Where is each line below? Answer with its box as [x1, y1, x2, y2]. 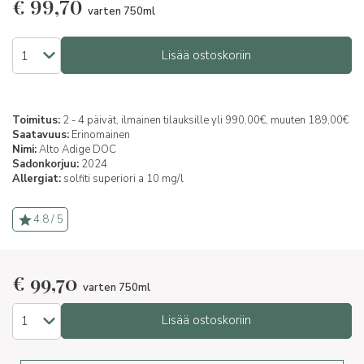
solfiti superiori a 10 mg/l [63, 171, 184, 186]
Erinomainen [69, 128, 130, 142]
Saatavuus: [12, 128, 69, 142]
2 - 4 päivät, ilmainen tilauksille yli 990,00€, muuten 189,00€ [60, 113, 349, 128]
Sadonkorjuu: [12, 157, 79, 171]
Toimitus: [12, 113, 60, 128]
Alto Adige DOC [37, 142, 116, 157]
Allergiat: [12, 171, 61, 186]
